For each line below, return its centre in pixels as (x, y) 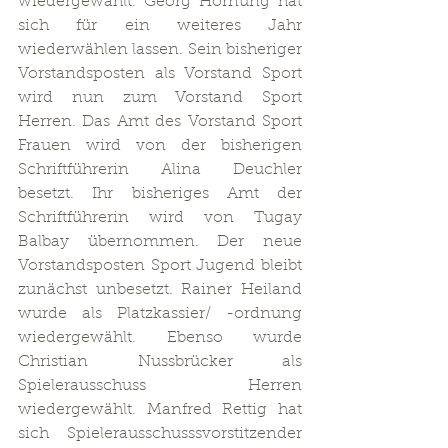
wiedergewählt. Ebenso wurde (160, 338)
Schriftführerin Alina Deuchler (160, 170)
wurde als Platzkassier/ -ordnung (160, 314)
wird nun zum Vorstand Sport (160, 98)
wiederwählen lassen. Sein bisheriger (160, 50)
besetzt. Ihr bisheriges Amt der (160, 194)
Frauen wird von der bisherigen (160, 146)
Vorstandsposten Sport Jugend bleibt (160, 266)
